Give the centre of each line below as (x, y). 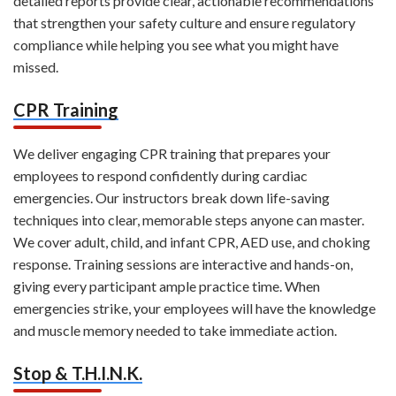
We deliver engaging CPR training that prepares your (172, 154)
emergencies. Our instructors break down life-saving (171, 198)
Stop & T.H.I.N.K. (78, 373)
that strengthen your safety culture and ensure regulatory (184, 23)
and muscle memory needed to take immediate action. (175, 331)
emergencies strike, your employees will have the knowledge (194, 308)
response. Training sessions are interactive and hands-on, (183, 264)
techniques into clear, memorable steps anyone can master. (189, 220)
